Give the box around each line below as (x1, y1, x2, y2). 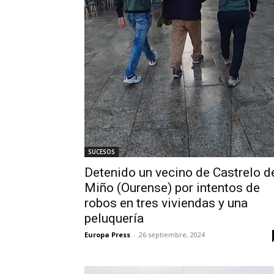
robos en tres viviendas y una (84, 195, 248, 210)
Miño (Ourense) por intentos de (84, 180, 260, 195)
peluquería (84, 210, 144, 226)
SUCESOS (88, 147, 115, 156)
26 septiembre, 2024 (139, 229, 205, 239)
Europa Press (84, 229, 130, 239)
